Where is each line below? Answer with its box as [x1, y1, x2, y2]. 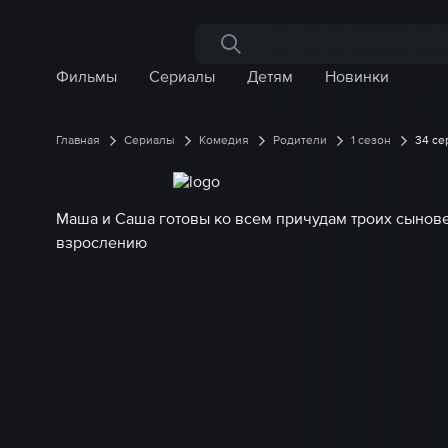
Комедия [199, 133, 249, 147]
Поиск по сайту [218, 42, 328, 61]
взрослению [56, 233, 147, 251]
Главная [56, 133, 100, 147]
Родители [273, 133, 327, 147]
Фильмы [56, 67, 117, 85]
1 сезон [351, 133, 391, 147]
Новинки [325, 67, 389, 85]
